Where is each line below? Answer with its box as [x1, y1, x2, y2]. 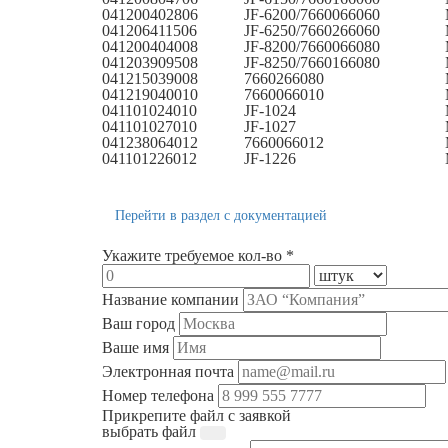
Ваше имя [102, 338, 169, 356]
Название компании [102, 290, 239, 308]
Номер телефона [102, 386, 214, 404]
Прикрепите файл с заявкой [102, 406, 291, 424]
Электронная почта [102, 362, 234, 380]
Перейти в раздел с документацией [115, 207, 327, 223]
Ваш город [102, 314, 175, 332]
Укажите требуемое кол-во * [102, 246, 294, 264]
